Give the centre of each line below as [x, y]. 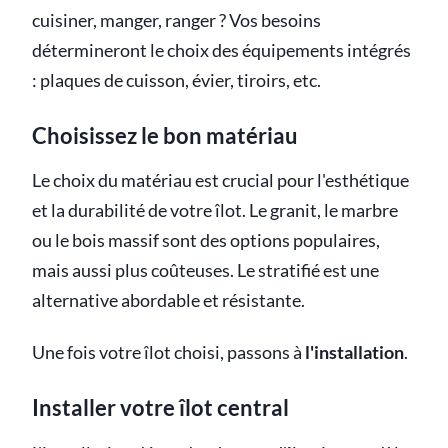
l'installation [354, 353]
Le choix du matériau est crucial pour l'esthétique [220, 181]
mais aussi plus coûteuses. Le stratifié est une [205, 271]
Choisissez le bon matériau [165, 136]
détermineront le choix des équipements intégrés [221, 51]
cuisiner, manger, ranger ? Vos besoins [176, 21]
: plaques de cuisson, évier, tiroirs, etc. [176, 81]
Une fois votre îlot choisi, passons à [168, 353]
